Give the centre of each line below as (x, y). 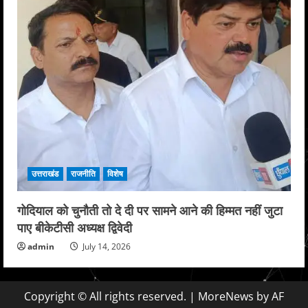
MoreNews (226, 296)
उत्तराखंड (45, 173)
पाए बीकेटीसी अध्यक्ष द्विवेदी (75, 227)
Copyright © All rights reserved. (107, 296)
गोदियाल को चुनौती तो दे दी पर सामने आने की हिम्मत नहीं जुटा (150, 209)
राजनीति (83, 173)
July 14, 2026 (106, 246)
